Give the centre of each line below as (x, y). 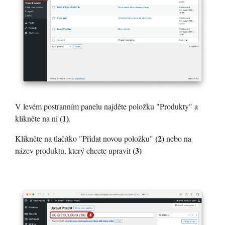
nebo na (178, 138)
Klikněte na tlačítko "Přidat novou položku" (85, 138)
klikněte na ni (37, 118)
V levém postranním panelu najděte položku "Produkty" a (106, 106)
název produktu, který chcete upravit (74, 150)
